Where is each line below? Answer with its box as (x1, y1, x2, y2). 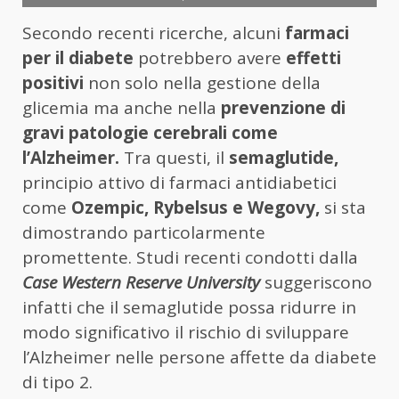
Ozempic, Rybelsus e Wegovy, (71, 196, 320, 220)
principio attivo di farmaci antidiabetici (22, 171, 337, 195)
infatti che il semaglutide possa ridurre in (22, 296, 356, 320)
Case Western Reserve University (22, 271, 260, 295)
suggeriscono (265, 271, 372, 295)
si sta (320, 196, 366, 220)
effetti (286, 46, 341, 70)
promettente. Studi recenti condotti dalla (22, 246, 358, 270)
